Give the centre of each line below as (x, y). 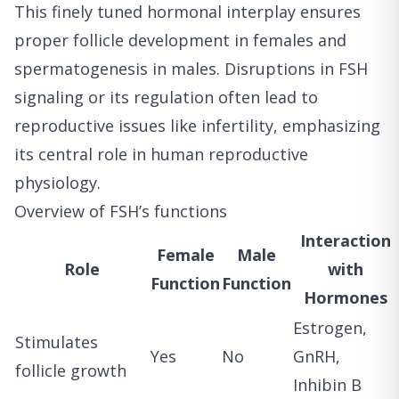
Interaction (345, 240)
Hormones (345, 297)
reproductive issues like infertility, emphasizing (197, 125)
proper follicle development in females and (180, 40)
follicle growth (71, 370)
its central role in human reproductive (161, 154)
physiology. (57, 182)
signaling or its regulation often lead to (166, 97)
